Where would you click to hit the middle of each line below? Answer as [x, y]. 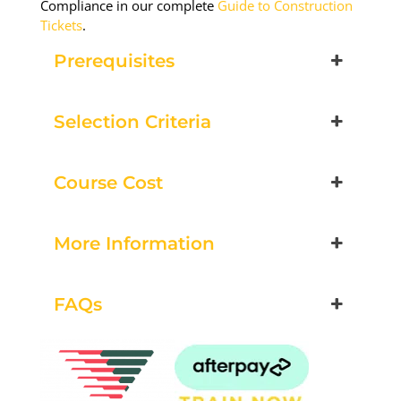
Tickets [61, 26]
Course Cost [108, 183]
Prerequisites [114, 61]
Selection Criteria [132, 122]
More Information [134, 244]
